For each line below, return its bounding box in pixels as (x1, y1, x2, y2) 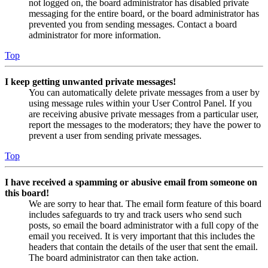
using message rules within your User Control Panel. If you (29, 98, 252, 109)
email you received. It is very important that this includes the (29, 231, 255, 242)
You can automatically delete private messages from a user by (29, 87, 260, 98)
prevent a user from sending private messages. (29, 130, 202, 141)
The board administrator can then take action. (29, 252, 199, 263)
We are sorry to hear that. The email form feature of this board (29, 199, 261, 209)
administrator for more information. (29, 30, 161, 41)
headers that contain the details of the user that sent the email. (29, 242, 258, 252)
